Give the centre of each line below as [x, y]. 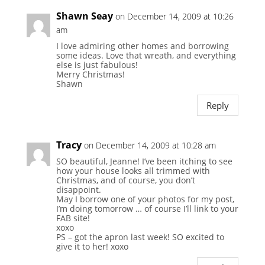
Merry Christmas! [90, 75]
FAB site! [73, 218]
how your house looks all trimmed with [133, 171]
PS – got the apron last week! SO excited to [140, 237]
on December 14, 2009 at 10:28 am [150, 146]
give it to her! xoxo [92, 247]
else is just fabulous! [97, 65]
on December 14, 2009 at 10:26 [174, 17]
